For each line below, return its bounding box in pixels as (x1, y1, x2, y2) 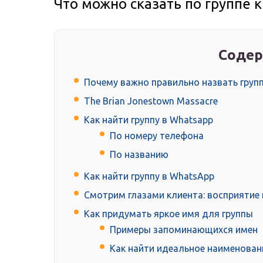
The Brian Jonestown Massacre (84, 96, 218, 107)
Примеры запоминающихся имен (110, 224, 258, 235)
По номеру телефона (110, 130, 204, 141)
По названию (110, 149, 168, 160)
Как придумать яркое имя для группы (84, 208, 253, 220)
